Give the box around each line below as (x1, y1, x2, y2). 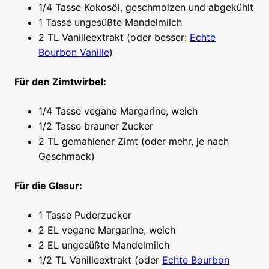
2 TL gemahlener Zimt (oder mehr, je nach (38, 135, 229, 148)
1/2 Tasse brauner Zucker (38, 120, 153, 133)
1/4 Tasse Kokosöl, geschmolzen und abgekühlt (38, 1, 253, 14)
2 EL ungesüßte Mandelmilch (38, 239, 169, 252)
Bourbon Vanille (38, 46, 109, 59)
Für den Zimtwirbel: (14, 76, 106, 88)
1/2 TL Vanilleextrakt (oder (38, 254, 162, 267)
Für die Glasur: (14, 180, 82, 192)
